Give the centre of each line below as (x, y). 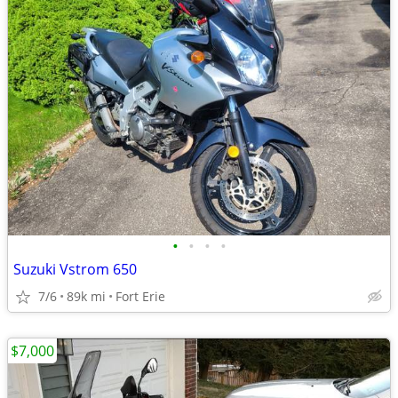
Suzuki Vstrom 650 (75, 269)
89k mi (86, 296)
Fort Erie (140, 296)
